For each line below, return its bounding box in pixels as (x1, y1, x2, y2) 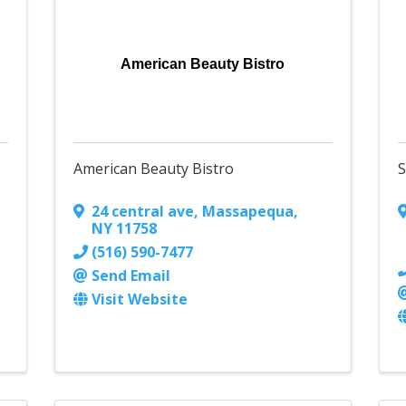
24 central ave (91, 201, 194, 222)
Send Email (91, 266, 170, 286)
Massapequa (201, 201, 294, 222)
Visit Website (91, 289, 188, 310)
